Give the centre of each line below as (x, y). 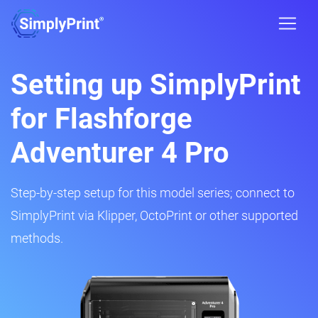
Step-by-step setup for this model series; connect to (153, 193)
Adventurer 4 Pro (120, 153)
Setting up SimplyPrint (156, 85)
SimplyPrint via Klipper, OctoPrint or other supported (154, 215)
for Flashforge (102, 119)
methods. (37, 238)
